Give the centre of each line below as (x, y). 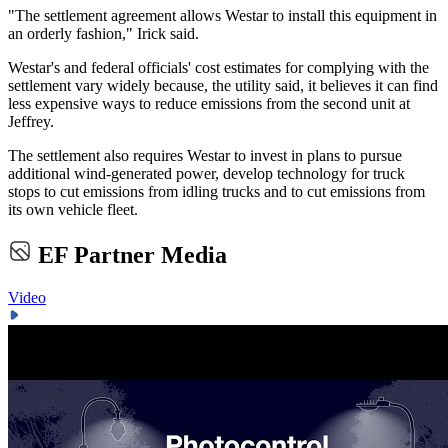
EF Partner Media (129, 254)
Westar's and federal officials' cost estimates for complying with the (218, 67)
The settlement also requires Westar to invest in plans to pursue (205, 155)
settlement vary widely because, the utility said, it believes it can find (223, 85)
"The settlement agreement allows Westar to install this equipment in (222, 15)
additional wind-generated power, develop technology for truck (206, 173)
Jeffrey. (31, 121)
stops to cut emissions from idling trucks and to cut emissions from (216, 191)
